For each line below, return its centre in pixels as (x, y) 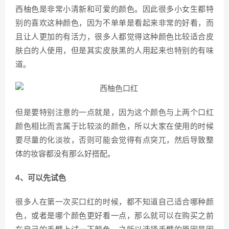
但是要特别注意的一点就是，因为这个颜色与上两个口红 (114, 113)
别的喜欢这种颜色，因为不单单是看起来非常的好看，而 (114, 23)
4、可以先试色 (41, 178)
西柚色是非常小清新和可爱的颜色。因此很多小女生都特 (114, 9)
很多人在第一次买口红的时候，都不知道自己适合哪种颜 (114, 202)
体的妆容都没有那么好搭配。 (65, 154)
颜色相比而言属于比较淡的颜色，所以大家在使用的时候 (114, 127)
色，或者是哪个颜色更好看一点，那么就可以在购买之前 (114, 216)
